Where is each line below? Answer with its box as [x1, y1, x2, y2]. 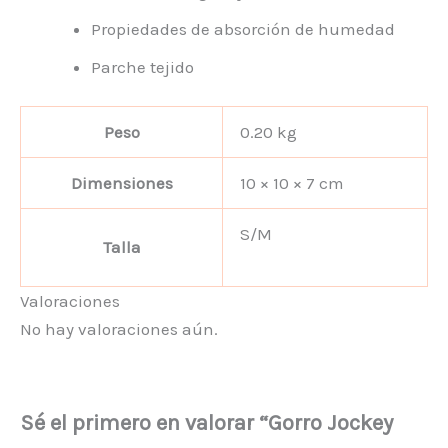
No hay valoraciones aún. [20, 319, 218, 340]
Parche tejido [91, 56, 194, 77]
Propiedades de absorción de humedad [91, 18, 395, 39]
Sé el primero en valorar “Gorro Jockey [20, 409, 393, 436]
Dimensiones [70, 173, 173, 194]
